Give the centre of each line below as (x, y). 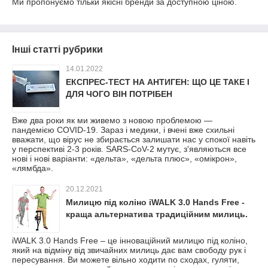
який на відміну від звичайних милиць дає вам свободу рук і (129, 250)
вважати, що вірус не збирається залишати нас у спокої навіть (134, 139)
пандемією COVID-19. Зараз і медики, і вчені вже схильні (123, 130)
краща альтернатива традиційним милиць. (157, 214)
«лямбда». (33, 168)
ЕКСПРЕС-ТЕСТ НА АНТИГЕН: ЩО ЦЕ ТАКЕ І (158, 82)
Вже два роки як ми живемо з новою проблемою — (112, 120)
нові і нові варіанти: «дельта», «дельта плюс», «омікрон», (124, 159)
